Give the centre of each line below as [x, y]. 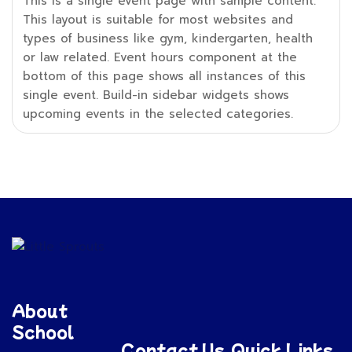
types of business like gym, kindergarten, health [168, 38]
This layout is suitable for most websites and [158, 20]
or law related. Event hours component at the [160, 57]
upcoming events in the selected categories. [158, 114]
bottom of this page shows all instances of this [164, 76]
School [43, 331]
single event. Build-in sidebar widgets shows [156, 95]
